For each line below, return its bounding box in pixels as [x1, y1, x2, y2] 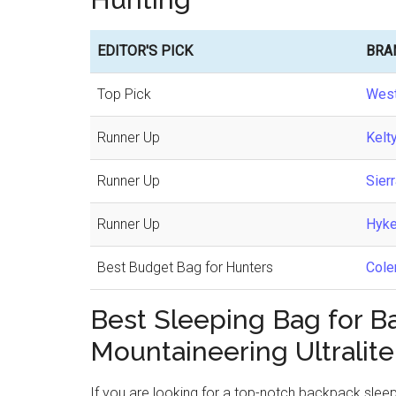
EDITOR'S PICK [97, 42, 193, 59]
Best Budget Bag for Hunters [97, 259, 273, 276]
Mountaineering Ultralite [90, 336, 394, 367]
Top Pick [97, 86, 151, 103]
